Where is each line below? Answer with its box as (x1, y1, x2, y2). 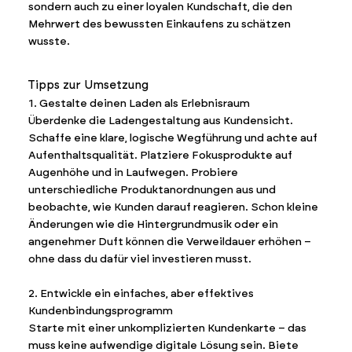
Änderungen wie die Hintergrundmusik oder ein (27, 217, 278, 231)
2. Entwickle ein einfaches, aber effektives (27, 286, 254, 300)
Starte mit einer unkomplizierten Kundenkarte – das (27, 321, 306, 335)
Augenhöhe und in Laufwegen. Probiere (27, 165, 238, 179)
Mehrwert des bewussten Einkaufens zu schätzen (27, 17, 291, 31)
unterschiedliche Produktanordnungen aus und (27, 182, 276, 196)
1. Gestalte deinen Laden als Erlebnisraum (27, 96, 250, 110)
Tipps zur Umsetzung (27, 78, 149, 93)
